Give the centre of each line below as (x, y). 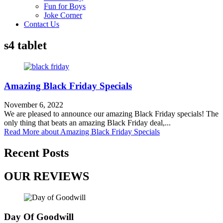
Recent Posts (36, 153)
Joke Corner (63, 15)
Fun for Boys (65, 6)
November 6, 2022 (34, 105)
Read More (22, 132)
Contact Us (42, 24)
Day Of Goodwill (39, 217)
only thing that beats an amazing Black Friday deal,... (87, 123)
